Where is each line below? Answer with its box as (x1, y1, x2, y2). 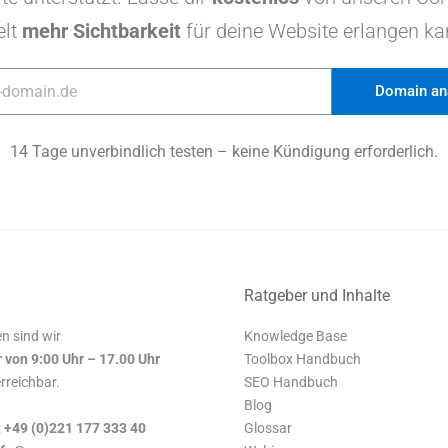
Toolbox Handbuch (244, 351, 361, 367)
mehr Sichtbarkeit (22, 19, 181, 43)
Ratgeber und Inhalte (244, 286, 390, 305)
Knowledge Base (244, 328, 347, 344)
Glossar (244, 420, 292, 436)
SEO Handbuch (244, 374, 338, 390)
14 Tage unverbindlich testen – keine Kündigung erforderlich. (10, 142, 438, 161)
